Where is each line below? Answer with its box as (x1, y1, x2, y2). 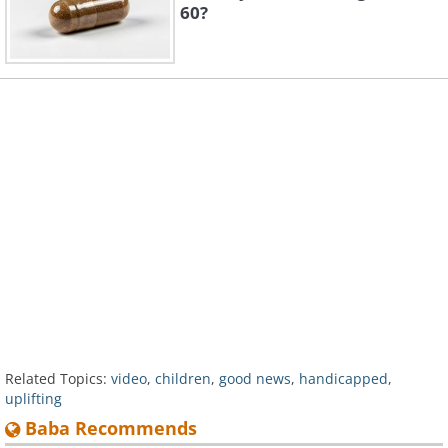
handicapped (299, 369, 388, 389)
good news (219, 369, 291, 389)
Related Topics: (5, 369, 107, 389)
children (155, 369, 211, 389)
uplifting (5, 389, 62, 409)
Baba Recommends (20, 416, 197, 441)
